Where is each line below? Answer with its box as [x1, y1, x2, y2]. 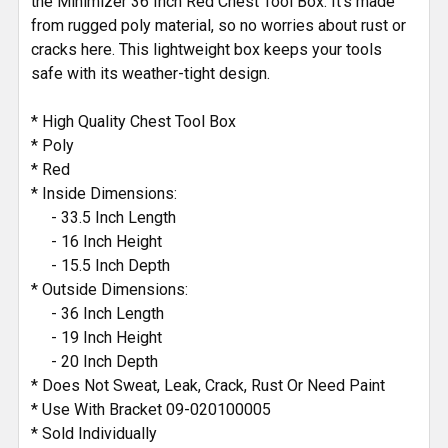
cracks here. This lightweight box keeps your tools [31, 39, 382, 59]
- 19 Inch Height [31, 327, 162, 347]
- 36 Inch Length [31, 303, 164, 323]
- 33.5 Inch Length [31, 207, 176, 227]
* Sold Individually [31, 423, 157, 443]
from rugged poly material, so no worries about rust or [31, 15, 406, 35]
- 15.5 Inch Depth [31, 255, 170, 275]
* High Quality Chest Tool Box [31, 111, 236, 131]
